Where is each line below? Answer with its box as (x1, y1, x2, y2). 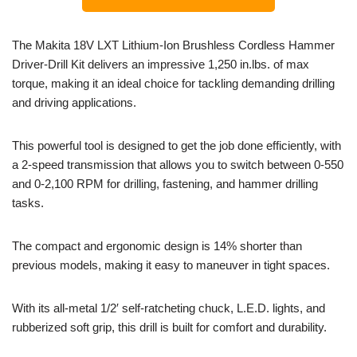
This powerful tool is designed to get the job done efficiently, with (12, 138, 341, 152)
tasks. (12, 195, 44, 210)
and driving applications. (12, 95, 136, 109)
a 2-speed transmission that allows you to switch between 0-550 (12, 157, 343, 171)
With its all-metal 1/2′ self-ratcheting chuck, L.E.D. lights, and (12, 300, 325, 315)
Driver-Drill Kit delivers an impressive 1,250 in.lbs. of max (12, 57, 309, 71)
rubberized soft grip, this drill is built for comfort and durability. (12, 320, 327, 334)
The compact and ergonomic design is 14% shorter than (12, 238, 302, 253)
